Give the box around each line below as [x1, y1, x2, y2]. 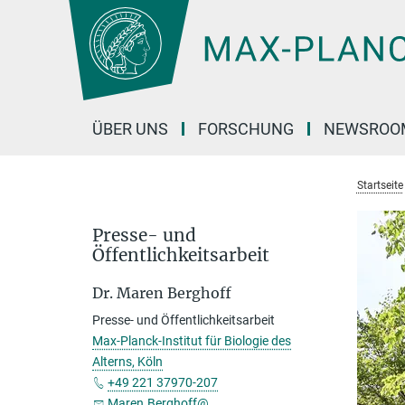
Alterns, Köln [92, 354, 163, 369]
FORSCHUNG [198, 119, 294, 138]
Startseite [356, 179, 403, 192]
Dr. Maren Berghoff [92, 284, 231, 302]
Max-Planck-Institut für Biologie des [92, 334, 291, 348]
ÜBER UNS [92, 119, 168, 138]
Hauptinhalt [5, 8, 80, 25]
